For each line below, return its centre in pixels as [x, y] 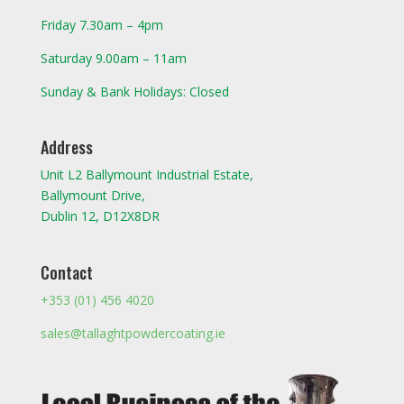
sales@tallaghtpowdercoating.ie [133, 333]
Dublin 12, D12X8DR [100, 216]
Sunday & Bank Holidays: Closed [134, 92]
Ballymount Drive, [92, 196]
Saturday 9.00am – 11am [113, 59]
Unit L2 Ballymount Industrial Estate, [147, 175]
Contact [66, 272]
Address [66, 147]
